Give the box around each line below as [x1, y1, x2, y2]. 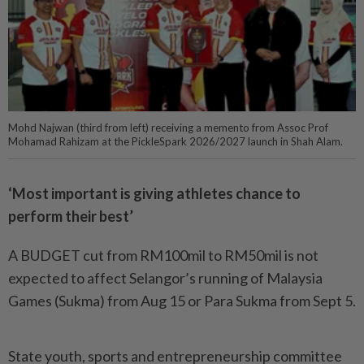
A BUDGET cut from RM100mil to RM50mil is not [8, 245, 318, 264]
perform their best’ [8, 206, 133, 225]
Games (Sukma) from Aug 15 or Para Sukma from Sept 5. [8, 291, 356, 310]
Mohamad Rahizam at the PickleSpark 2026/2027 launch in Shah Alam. [8, 134, 343, 148]
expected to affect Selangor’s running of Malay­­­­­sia [8, 268, 323, 287]
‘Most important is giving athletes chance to [8, 184, 301, 202]
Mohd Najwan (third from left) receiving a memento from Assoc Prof [8, 120, 328, 134]
